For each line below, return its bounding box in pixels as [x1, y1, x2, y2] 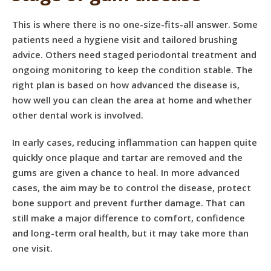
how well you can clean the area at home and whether [12, 94, 252, 106]
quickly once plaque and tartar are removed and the [12, 151, 243, 163]
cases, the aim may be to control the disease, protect [12, 181, 251, 194]
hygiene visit [84, 33, 140, 45]
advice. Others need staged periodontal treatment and [12, 48, 256, 60]
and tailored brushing [140, 33, 238, 45]
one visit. [12, 242, 53, 254]
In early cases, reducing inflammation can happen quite [12, 136, 257, 148]
